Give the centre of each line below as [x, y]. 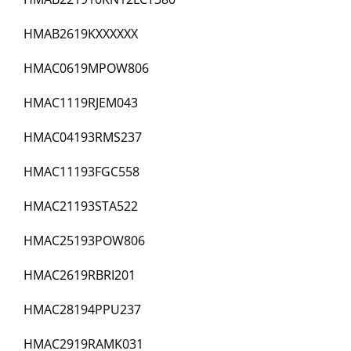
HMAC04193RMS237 [83, 138]
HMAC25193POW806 [84, 241]
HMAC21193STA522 [81, 206]
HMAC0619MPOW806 [86, 69]
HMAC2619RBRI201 [80, 275]
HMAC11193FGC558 [81, 172]
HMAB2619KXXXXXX [81, 34]
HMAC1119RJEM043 [81, 103]
